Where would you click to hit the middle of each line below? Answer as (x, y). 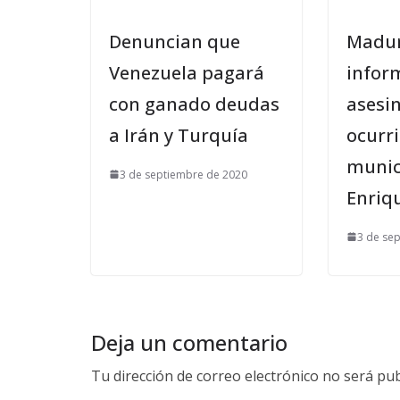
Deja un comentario (189, 342)
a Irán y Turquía (179, 135)
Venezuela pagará (187, 72)
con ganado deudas (194, 104)
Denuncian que (175, 41)
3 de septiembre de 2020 (183, 174)
